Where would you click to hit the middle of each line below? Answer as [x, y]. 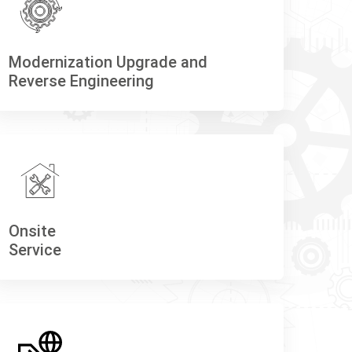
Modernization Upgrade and [108, 62]
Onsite [32, 231]
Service [35, 249]
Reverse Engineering [81, 81]
